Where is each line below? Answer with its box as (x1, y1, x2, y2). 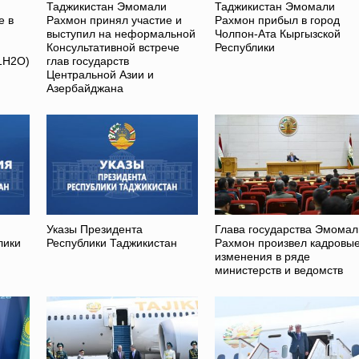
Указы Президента (46, 223, 143, 236)
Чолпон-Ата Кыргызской (214, 27, 341, 41)
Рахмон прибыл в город (214, 14, 340, 27)
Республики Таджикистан (46, 236, 178, 250)
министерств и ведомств (214, 264, 343, 277)
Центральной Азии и (46, 68, 155, 82)
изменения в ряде (214, 250, 310, 264)
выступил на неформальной (46, 27, 196, 41)
